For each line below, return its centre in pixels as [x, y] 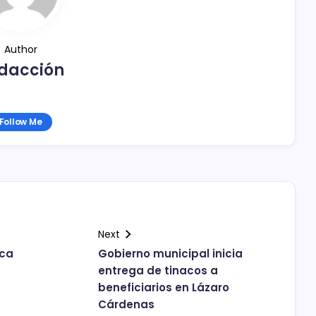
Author [20, 49]
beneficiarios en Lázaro [164, 287]
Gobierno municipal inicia [170, 254]
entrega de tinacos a [158, 271]
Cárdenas [126, 304]
